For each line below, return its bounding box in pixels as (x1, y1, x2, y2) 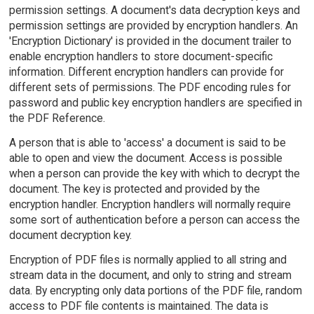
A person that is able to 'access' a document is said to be (8, 136, 286, 150)
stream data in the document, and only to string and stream (8, 268, 292, 282)
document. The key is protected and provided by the (8, 182, 260, 196)
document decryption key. (8, 228, 132, 243)
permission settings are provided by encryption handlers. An (8, 19, 298, 33)
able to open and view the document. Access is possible (8, 151, 282, 165)
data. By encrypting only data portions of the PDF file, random (8, 283, 302, 297)
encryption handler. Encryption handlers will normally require (8, 198, 291, 212)
